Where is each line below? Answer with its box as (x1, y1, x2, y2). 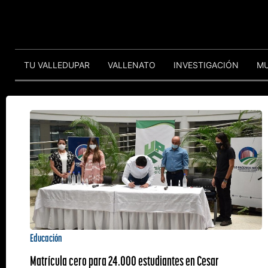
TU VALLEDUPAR (24, 59, 90, 70)
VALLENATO (108, 59, 156, 70)
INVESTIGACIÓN (173, 59, 239, 70)
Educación (30, 231, 62, 245)
